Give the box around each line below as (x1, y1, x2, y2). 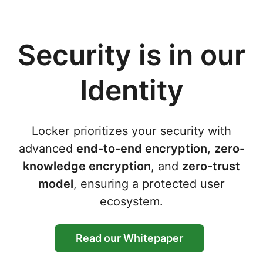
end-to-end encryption (76, 141, 207, 156)
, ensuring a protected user (73, 177, 225, 191)
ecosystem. (100, 194, 163, 208)
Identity (79, 73, 184, 107)
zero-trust (182, 159, 240, 173)
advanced (18, 141, 76, 156)
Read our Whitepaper (75, 232, 183, 244)
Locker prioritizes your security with (32, 124, 231, 138)
